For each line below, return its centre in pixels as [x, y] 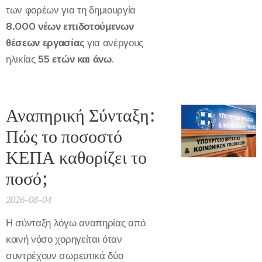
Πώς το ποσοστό [64, 137]
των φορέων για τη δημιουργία [71, 10]
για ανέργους [114, 43]
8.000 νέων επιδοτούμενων [70, 27]
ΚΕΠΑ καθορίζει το [76, 158]
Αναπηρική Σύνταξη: [80, 116]
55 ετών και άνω [75, 59]
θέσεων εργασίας [45, 43]
